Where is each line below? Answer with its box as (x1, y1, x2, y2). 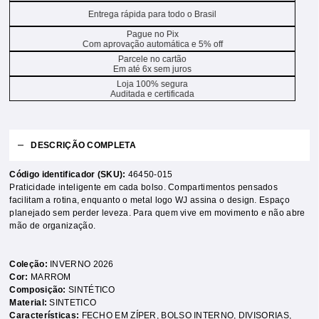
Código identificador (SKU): (9, 169, 126, 179)
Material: (9, 298, 50, 308)
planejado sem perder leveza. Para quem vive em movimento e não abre (9, 208, 305, 218)
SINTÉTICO (68, 285, 115, 295)
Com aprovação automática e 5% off (82, 38, 223, 49)
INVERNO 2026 (50, 259, 114, 269)
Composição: (9, 285, 69, 295)
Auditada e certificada (110, 88, 194, 99)
